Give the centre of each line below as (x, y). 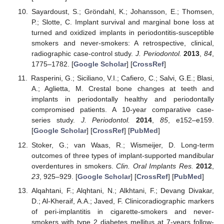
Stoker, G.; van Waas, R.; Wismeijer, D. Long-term (122, 145)
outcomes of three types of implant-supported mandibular (122, 155)
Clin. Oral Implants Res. (155, 166)
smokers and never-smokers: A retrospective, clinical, (122, 43)
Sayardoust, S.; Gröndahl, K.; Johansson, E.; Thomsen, (122, 12)
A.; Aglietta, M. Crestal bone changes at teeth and (122, 89)
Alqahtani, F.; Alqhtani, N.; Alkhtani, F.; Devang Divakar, (122, 190)
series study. (56, 120)
